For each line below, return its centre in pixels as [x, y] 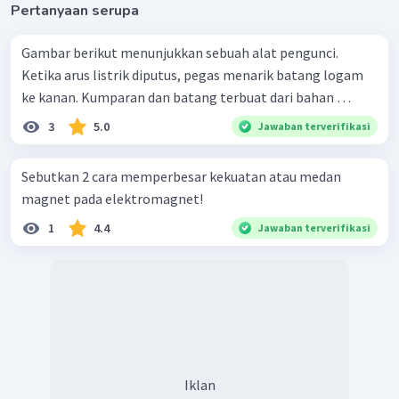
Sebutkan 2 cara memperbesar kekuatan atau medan [181, 176]
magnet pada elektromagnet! [112, 198]
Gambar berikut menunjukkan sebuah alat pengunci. [180, 52]
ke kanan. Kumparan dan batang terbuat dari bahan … [216, 97]
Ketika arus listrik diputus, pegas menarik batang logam [192, 74]
